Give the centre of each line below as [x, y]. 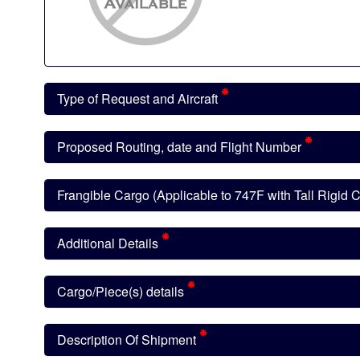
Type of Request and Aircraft [139, 98]
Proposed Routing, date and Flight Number [181, 147]
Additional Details [109, 243]
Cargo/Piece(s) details [122, 291]
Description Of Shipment [128, 340]
